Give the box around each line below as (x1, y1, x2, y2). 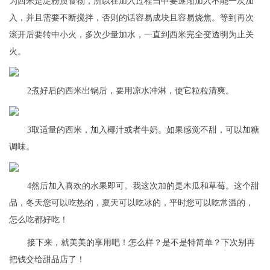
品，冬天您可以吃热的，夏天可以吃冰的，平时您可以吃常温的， (9, 198, 254, 208)
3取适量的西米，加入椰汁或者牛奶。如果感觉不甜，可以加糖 (27, 125, 259, 135)
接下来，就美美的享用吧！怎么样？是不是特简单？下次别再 (27, 238, 255, 248)
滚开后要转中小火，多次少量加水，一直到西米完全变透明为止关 (9, 30, 254, 39)
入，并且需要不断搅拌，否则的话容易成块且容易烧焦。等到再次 (9, 13, 254, 22)
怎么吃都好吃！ (9, 215, 68, 225)
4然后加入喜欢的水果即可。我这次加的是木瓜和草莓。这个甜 (27, 181, 259, 191)
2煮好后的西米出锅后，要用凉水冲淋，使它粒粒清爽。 (27, 86, 234, 95)
